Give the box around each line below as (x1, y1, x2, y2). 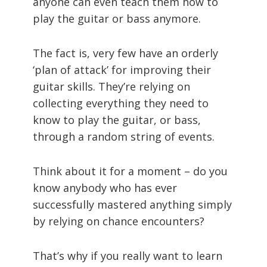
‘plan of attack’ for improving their (33, 62, 211, 77)
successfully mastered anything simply (33, 197, 232, 212)
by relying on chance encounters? (33, 213, 204, 228)
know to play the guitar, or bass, (33, 112, 201, 127)
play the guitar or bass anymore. (33, 11, 201, 26)
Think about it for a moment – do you (33, 163, 228, 178)
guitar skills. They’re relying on (33, 79, 190, 94)
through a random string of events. (33, 129, 215, 144)
